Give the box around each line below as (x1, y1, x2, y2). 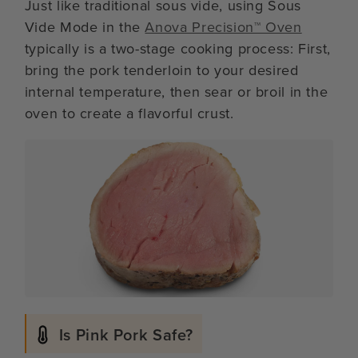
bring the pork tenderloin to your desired (24, 60, 299, 82)
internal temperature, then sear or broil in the (24, 82, 328, 103)
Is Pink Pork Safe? (58, 322, 194, 347)
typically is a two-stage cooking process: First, (24, 38, 331, 60)
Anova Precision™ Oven (145, 17, 302, 38)
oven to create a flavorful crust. (24, 103, 234, 125)
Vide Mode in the (24, 17, 145, 38)
